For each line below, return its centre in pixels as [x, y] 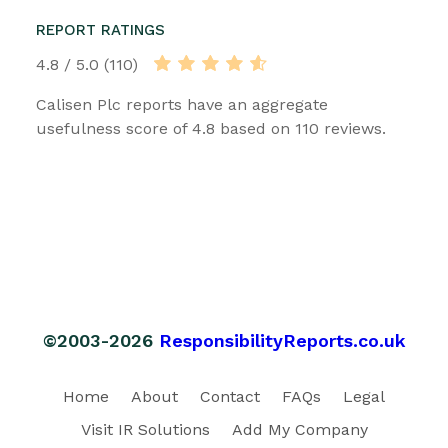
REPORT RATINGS [100, 29]
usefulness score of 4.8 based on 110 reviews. [211, 128]
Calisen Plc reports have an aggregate [182, 104]
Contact [230, 396]
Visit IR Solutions [145, 429]
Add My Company [299, 429]
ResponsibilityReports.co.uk [282, 340]
